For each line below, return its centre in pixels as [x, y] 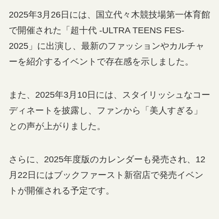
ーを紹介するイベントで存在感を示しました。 [101, 62]
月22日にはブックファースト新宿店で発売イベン [106, 175]
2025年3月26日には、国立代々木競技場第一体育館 [109, 15]
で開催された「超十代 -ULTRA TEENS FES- [96, 31]
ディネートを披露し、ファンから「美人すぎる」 [105, 110]
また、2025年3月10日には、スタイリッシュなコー [109, 95]
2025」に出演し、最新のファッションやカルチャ [106, 46]
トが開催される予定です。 [61, 190]
